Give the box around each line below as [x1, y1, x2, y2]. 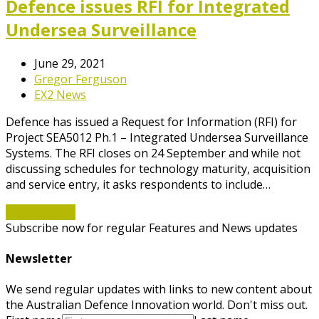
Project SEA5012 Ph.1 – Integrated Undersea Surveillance [6, 129, 308, 145]
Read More [6, 204, 64, 220]
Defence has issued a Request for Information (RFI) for [6, 113, 297, 130]
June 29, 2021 [34, 55, 105, 71]
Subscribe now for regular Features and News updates [6, 219, 298, 236]
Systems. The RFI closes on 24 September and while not [6, 145, 300, 161]
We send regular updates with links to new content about [6, 281, 312, 298]
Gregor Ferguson [34, 70, 127, 87]
